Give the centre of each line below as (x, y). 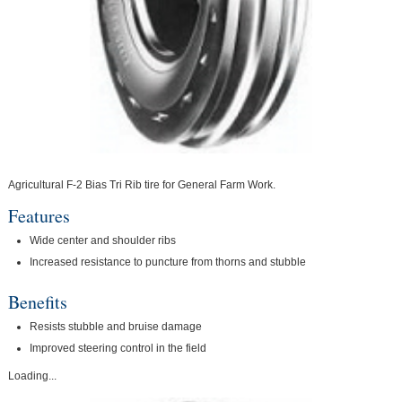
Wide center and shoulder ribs (103, 240)
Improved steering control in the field (118, 348)
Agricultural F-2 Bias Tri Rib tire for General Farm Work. (141, 185)
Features (39, 216)
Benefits (37, 302)
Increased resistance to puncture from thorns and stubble (168, 262)
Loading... (32, 376)
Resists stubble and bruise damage (116, 326)
